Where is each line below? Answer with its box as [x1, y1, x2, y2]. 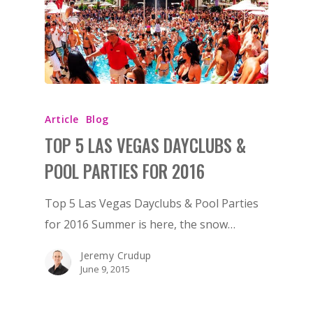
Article [45, 112, 79, 126]
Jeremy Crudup [80, 248, 152, 262]
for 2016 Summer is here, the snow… [45, 216, 235, 232]
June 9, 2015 [80, 262, 130, 275]
